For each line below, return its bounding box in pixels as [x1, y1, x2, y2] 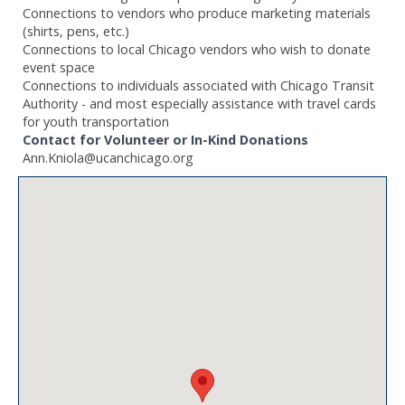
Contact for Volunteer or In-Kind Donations [23, 130, 308, 148]
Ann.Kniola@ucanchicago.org [23, 148, 193, 166]
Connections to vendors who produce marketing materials [23, 4, 371, 22]
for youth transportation [23, 112, 169, 130]
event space [23, 58, 95, 76]
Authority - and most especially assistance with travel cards [23, 94, 376, 112]
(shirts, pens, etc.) [23, 22, 129, 40]
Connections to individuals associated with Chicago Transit [23, 76, 374, 94]
